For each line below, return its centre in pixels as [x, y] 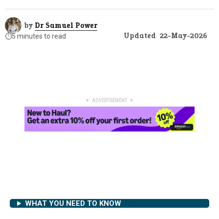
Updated [140, 36]
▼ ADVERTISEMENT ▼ [109, 101]
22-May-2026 [184, 36]
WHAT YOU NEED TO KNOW [73, 204]
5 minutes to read [39, 36]
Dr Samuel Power [66, 25]
